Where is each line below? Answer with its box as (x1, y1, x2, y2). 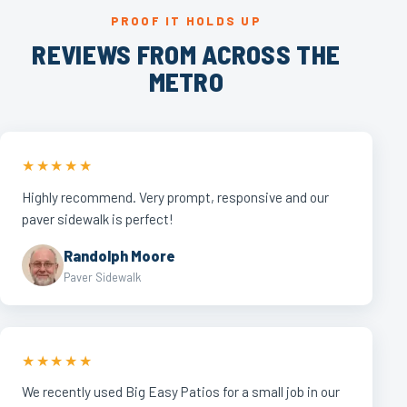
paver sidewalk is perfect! (22, 210, 174, 227)
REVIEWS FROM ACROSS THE (32, 38, 341, 71)
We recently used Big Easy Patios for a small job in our (22, 383, 340, 401)
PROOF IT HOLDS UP (110, 14, 262, 27)
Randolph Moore (64, 246, 175, 264)
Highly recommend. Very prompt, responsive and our (22, 188, 329, 205)
